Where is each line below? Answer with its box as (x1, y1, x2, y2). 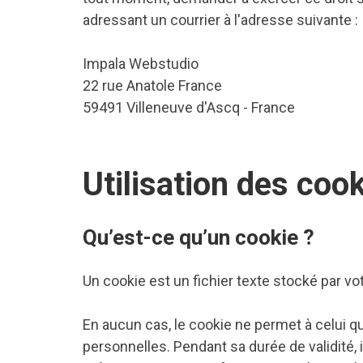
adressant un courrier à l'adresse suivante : (83, 11, 358, 28)
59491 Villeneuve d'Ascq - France (83, 99, 295, 116)
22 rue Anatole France (83, 77, 222, 94)
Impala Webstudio (83, 55, 199, 72)
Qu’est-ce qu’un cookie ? (83, 225, 314, 250)
